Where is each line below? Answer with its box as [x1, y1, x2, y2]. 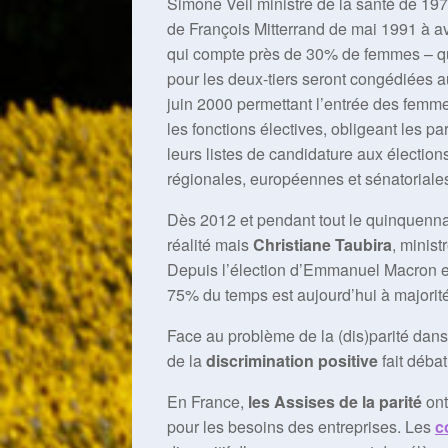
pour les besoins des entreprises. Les [167, 415, 435, 438]
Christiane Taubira [253, 233, 392, 256]
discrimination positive [206, 349, 378, 372]
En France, [167, 390, 248, 413]
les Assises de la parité [248, 390, 422, 413]
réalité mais [167, 233, 253, 256]
